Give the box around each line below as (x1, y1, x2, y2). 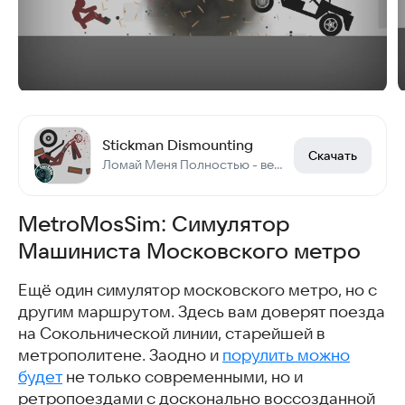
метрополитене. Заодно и (18, 346, 222, 365)
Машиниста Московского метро (18, 239, 361, 264)
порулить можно (222, 346, 350, 365)
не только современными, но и (62, 368, 303, 387)
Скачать (308, 148, 357, 164)
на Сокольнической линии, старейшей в (18, 325, 325, 344)
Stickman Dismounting (102, 137, 253, 154)
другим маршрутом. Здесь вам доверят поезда (18, 303, 385, 322)
